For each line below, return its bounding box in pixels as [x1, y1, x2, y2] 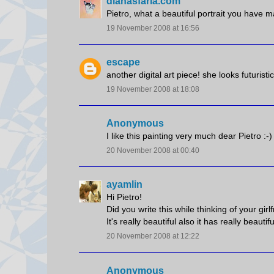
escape [106, 56, 140, 67]
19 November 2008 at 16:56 [106, 23, 199, 32]
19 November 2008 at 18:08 [106, 84, 199, 94]
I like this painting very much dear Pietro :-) [106, 131, 272, 141]
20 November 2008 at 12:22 [106, 232, 199, 241]
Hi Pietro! [106, 192, 142, 202]
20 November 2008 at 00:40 [106, 146, 199, 155]
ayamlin [106, 179, 143, 190]
